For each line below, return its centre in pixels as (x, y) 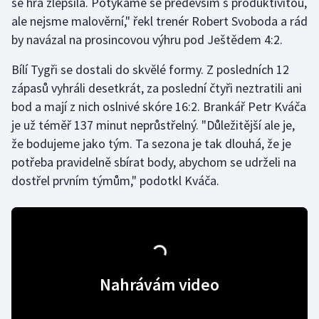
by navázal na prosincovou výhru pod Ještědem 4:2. (147, 40)
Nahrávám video (159, 284)
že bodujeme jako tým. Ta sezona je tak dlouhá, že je (151, 143)
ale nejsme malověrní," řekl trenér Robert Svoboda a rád (159, 21)
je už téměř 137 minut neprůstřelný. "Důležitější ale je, (153, 125)
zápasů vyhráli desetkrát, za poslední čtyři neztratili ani (157, 88)
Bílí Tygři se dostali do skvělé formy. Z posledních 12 (150, 69)
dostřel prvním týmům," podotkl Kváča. (115, 181)
